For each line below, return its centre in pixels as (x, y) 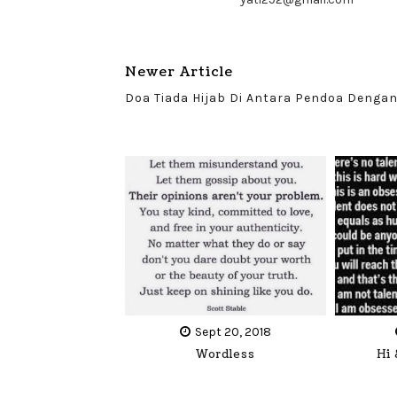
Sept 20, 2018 (233, 331)
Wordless (225, 354)
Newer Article (179, 72)
